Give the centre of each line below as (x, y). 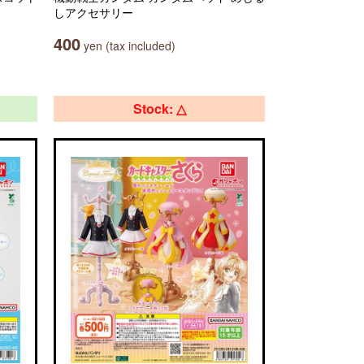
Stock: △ (159, 108)
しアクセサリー (93, 12)
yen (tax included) (128, 45)
